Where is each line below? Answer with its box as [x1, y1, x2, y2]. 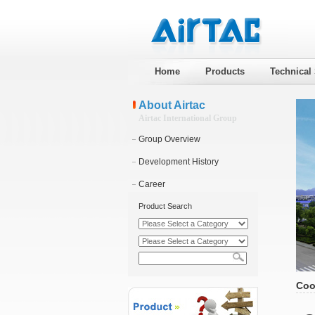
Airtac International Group [138, 113, 237, 123]
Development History [138, 157, 219, 167]
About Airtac [138, 99, 205, 111]
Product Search [138, 202, 192, 210]
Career [138, 179, 165, 189]
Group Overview [138, 134, 200, 144]
